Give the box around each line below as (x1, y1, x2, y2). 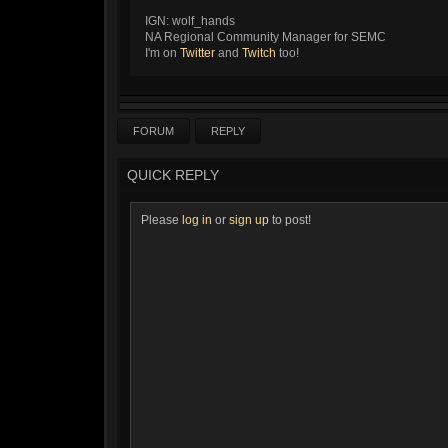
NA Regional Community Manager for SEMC (145, 30, 386, 44)
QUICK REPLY (127, 167, 219, 183)
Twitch (242, 46, 276, 60)
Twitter (180, 46, 215, 60)
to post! (269, 213, 311, 227)
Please (141, 213, 182, 227)
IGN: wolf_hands (145, 14, 235, 28)
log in (182, 213, 212, 227)
